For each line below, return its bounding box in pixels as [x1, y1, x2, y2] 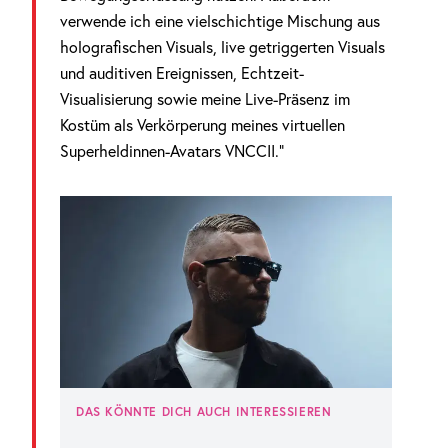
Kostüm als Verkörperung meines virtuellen [60, 115, 345, 135]
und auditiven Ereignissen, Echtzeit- [60, 63, 304, 83]
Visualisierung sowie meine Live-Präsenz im [60, 89, 350, 109]
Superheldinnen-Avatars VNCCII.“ [60, 141, 284, 161]
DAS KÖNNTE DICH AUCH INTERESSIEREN [76, 404, 332, 419]
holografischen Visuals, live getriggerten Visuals [60, 37, 385, 57]
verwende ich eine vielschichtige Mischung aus [60, 11, 380, 31]
